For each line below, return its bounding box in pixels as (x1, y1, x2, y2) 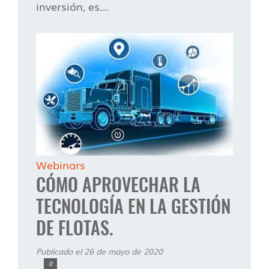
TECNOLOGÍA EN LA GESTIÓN (36, 192, 231, 219)
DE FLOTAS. (36, 213, 113, 241)
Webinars (36, 156, 85, 172)
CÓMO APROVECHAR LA (36, 170, 201, 198)
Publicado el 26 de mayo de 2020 (36, 244, 163, 257)
